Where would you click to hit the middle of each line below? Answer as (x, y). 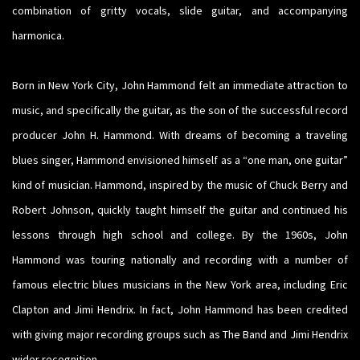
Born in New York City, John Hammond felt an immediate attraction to (180, 86)
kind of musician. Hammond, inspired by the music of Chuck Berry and (180, 185)
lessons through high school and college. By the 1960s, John (180, 235)
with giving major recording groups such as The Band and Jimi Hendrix (180, 335)
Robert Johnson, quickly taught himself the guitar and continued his (180, 210)
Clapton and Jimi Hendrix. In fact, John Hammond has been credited (180, 310)
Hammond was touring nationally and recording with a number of (180, 260)
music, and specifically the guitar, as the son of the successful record (180, 110)
